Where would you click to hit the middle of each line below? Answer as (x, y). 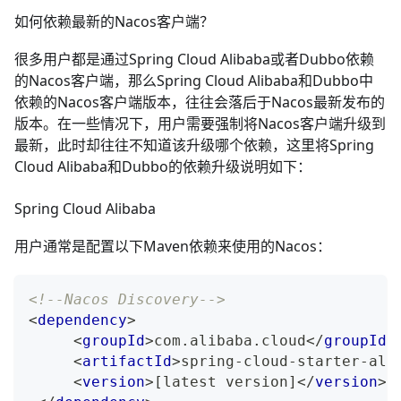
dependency (82, 320)
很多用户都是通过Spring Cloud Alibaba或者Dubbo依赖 (194, 60)
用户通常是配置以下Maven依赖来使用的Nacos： (173, 247)
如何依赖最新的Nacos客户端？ (114, 22)
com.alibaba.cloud (230, 341)
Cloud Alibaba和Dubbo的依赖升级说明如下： (163, 167)
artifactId (127, 362)
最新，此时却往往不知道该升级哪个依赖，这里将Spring (194, 145)
